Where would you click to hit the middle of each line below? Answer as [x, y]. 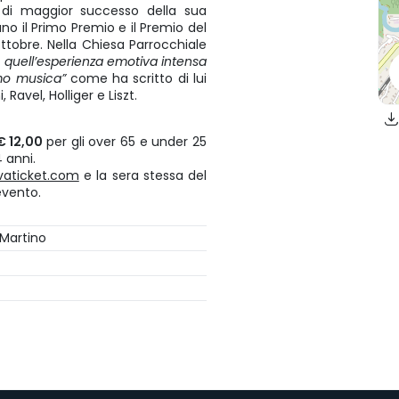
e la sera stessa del [142, 176]
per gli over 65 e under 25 [126, 142]
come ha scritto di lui [138, 79]
